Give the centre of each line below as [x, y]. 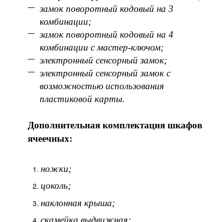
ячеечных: [50, 138]
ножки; [56, 168]
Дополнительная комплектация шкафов [115, 125]
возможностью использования [102, 86]
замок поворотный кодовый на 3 [107, 8]
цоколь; [56, 186]
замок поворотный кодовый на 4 [107, 34]
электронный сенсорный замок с [105, 73]
